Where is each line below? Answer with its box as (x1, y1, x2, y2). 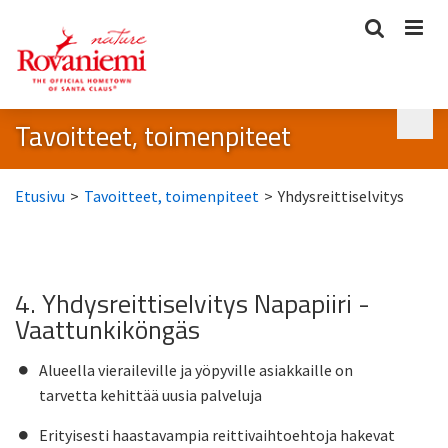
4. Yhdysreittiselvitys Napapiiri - (15, 283, 370, 323)
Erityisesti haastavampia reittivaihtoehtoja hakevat (39, 424, 395, 445)
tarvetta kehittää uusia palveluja (39, 384, 262, 405)
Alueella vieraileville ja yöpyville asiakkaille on (39, 359, 353, 380)
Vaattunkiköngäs (15, 309, 200, 349)
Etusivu (15, 185, 65, 206)
